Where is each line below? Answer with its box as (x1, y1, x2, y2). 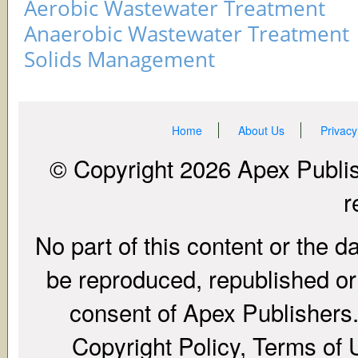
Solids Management (24, 44, 215, 74)
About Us (237, 121, 284, 138)
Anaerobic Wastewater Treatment (24, 18, 349, 48)
